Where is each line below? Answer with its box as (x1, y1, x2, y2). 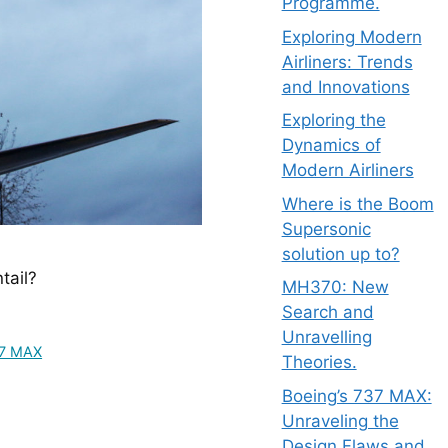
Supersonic (281, 218, 371, 239)
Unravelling (281, 327, 372, 347)
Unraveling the (281, 410, 399, 431)
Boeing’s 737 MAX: (281, 385, 432, 406)
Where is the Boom (281, 193, 434, 214)
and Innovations (281, 76, 410, 97)
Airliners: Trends (281, 51, 413, 72)
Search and (281, 302, 374, 322)
